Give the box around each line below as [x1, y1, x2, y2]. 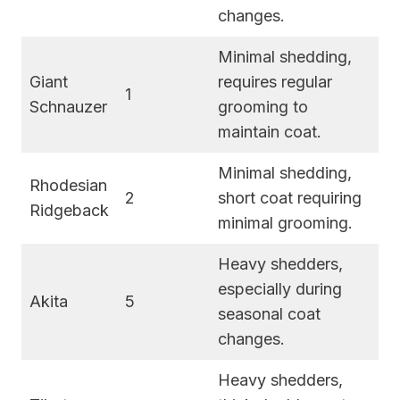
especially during [218, 279, 342, 298]
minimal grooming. [218, 212, 353, 232]
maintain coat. [218, 121, 321, 141]
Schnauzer [29, 96, 107, 116]
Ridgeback [29, 200, 109, 220]
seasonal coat [218, 304, 321, 323]
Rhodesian [29, 175, 107, 195]
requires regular [218, 71, 332, 91]
